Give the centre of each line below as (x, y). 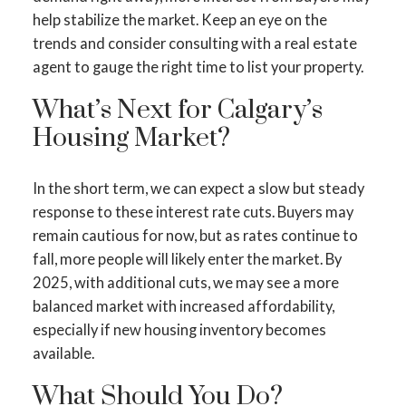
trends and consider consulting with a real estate (194, 43)
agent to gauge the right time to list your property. (198, 67)
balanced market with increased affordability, (183, 306)
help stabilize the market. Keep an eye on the (179, 20)
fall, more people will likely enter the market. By (187, 259)
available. (63, 353)
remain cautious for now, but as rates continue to (195, 236)
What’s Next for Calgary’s (177, 110)
